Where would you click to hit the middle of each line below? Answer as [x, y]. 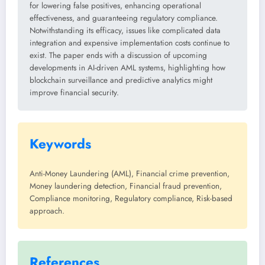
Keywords [60, 144]
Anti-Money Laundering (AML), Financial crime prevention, [130, 173]
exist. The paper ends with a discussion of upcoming [118, 56]
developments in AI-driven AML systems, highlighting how [127, 68]
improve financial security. [74, 93]
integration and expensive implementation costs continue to [130, 43]
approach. [47, 211]
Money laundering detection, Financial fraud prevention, [126, 186]
